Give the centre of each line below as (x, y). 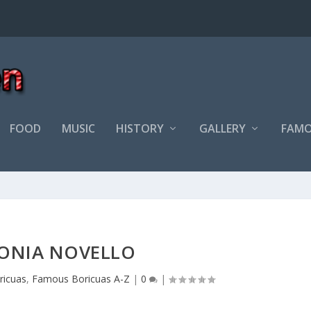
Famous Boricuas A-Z (81, 279)
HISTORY (140, 128)
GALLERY (223, 128)
